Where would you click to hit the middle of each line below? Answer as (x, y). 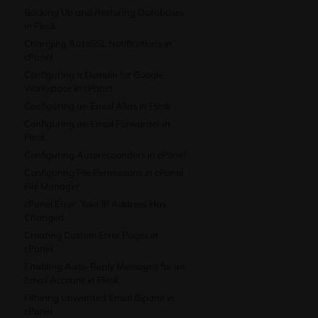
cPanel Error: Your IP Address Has (95, 204)
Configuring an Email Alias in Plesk (98, 106)
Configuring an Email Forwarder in (97, 124)
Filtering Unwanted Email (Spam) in (99, 297)
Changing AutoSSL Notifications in (98, 43)
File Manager (52, 186)
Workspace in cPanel (68, 88)
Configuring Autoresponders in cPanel (105, 155)
